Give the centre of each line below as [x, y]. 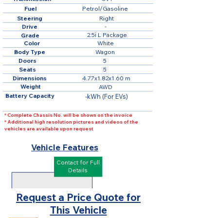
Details [78, 170]
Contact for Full [78, 162]
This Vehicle [78, 210]
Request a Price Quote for [78, 197]
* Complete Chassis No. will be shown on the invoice [68, 115]
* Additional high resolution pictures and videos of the [71, 122]
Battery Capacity [30, 96]
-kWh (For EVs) [107, 96]
